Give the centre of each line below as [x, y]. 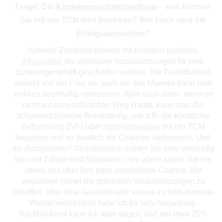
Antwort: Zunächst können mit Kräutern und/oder [113, 50]
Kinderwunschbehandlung [107, 6]
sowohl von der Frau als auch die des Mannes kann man [113, 83]
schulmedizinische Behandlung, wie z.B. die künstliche [113, 115]
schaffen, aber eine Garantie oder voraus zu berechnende [113, 192]
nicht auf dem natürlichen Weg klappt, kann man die [113, 105]
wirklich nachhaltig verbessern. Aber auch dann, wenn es [113, 94]
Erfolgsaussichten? [113, 33]
